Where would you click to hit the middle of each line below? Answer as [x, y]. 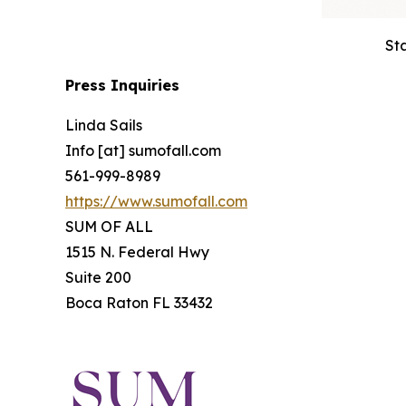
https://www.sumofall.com [156, 201]
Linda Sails [104, 125]
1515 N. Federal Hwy [137, 251]
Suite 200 [98, 277]
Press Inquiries [122, 85]
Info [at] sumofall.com [143, 150]
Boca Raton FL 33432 [139, 302]
